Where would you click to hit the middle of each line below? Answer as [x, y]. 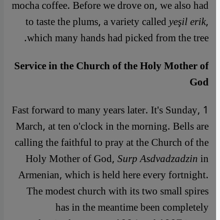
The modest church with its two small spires [118, 192]
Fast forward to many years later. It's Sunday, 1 [110, 110]
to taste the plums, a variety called [97, 22]
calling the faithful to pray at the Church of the [112, 143]
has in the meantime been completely [132, 208]
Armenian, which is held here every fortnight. [113, 175]
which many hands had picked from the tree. [118, 38]
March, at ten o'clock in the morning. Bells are [112, 127]
